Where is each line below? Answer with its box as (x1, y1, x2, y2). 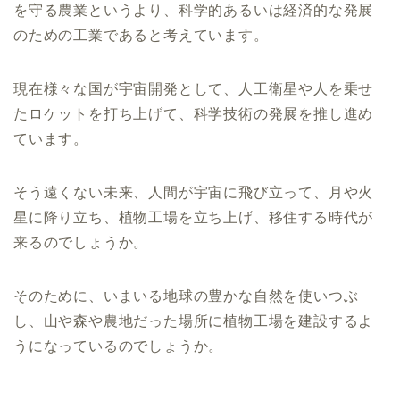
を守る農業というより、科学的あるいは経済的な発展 (13, 3, 374, 19)
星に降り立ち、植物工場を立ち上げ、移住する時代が (13, 210, 374, 226)
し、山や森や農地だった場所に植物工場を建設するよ (13, 313, 374, 329)
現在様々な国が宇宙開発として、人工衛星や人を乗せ (13, 81, 374, 97)
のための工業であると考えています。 (13, 28, 269, 44)
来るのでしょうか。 (13, 235, 149, 251)
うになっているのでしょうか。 (13, 338, 224, 354)
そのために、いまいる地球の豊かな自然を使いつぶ (13, 288, 359, 304)
